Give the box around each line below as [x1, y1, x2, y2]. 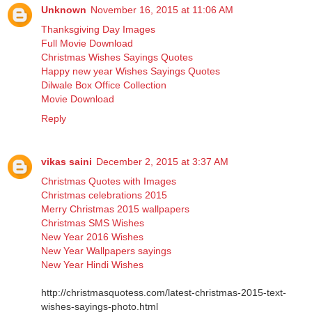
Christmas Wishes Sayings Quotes [41, 51, 193, 63]
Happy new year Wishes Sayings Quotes [41, 65, 220, 77]
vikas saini [41, 155, 92, 167]
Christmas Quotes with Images [41, 175, 176, 187]
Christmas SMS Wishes [41, 217, 144, 228]
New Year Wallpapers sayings [41, 244, 171, 256]
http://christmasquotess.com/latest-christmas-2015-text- [41, 286, 286, 298]
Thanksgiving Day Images [41, 23, 155, 35]
